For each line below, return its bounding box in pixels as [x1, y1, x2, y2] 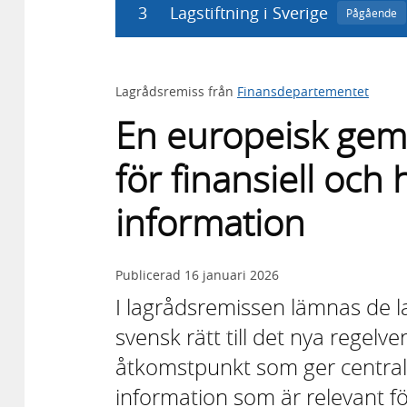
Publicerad [115, 265, 184, 283]
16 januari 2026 [184, 265, 279, 283]
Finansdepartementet [237, 82, 369, 100]
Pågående [346, 5, 397, 21]
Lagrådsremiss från [115, 82, 237, 100]
